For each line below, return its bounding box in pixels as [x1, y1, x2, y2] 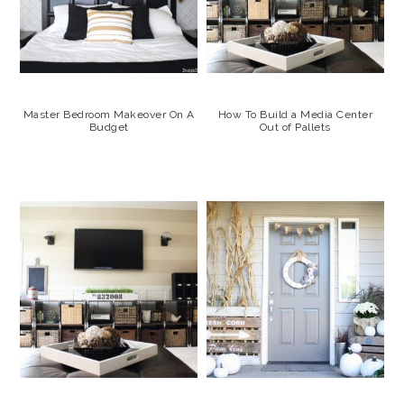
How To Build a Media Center [217, 107, 373, 121]
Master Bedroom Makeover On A [23, 107, 195, 121]
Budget [88, 120, 129, 133]
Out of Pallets [259, 120, 331, 133]
